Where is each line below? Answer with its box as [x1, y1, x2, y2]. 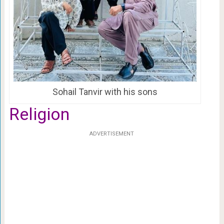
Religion [8, 104, 69, 124]
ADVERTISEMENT [89, 130, 134, 137]
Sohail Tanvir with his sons [52, 86, 157, 97]
